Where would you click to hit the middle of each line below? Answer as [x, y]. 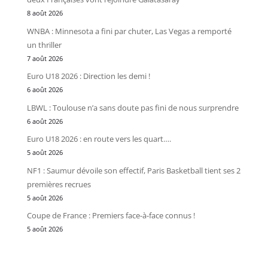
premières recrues [59, 184]
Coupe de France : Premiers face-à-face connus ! [111, 216]
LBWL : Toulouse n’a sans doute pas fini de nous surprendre [133, 107]
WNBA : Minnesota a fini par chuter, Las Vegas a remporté [129, 31]
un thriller [44, 45]
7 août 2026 [45, 58]
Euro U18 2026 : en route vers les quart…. [99, 139]
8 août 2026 [45, 13]
